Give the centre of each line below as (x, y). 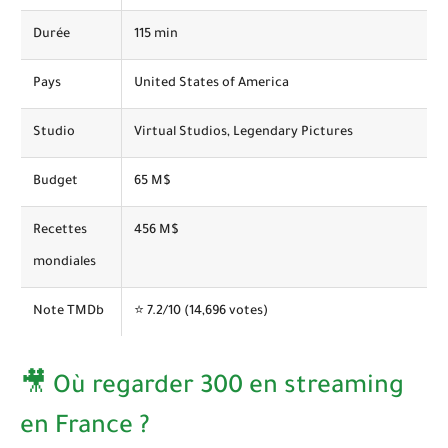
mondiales (64, 263)
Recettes (60, 231)
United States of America (211, 84)
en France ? (85, 429)
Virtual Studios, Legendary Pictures (243, 133)
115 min (156, 35)
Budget (55, 182)
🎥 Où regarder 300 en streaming (212, 389)
